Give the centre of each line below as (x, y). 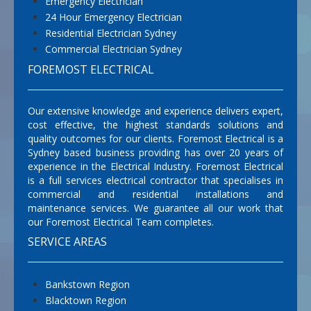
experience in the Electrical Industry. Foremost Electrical (155, 167)
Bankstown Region (87, 285)
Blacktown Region (86, 301)
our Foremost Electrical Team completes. (121, 222)
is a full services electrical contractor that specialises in (155, 180)
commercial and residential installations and (155, 194)
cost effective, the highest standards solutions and (155, 125)
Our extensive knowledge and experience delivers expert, (155, 111)
